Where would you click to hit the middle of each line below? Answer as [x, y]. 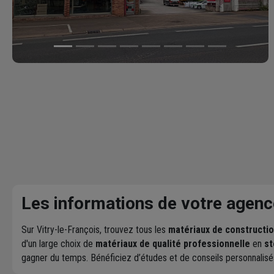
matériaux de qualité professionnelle [173, 243]
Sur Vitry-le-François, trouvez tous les [95, 229]
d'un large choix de [58, 243]
